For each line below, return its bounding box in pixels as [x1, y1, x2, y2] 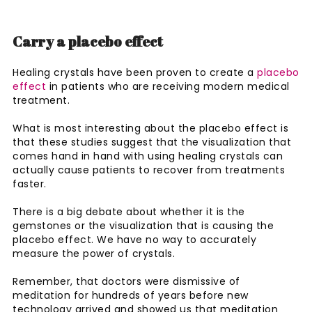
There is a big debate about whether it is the [13, 204, 245, 219]
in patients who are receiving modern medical [46, 79, 290, 93]
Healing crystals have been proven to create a [13, 65, 257, 79]
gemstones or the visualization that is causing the [13, 218, 274, 233]
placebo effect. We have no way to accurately [13, 232, 256, 247]
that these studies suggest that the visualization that [13, 134, 291, 149]
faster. [13, 176, 49, 191]
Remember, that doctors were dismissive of [13, 274, 240, 288]
